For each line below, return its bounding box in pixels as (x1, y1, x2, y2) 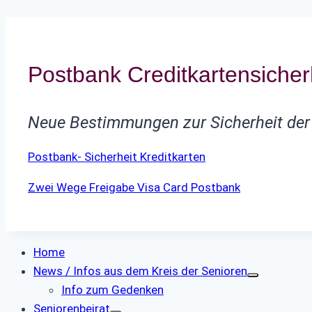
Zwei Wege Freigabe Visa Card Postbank (28, 180, 240, 195)
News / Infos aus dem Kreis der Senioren (33, 264, 247, 279)
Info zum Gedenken (61, 283, 164, 297)
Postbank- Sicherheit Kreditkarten (28, 150, 205, 164)
